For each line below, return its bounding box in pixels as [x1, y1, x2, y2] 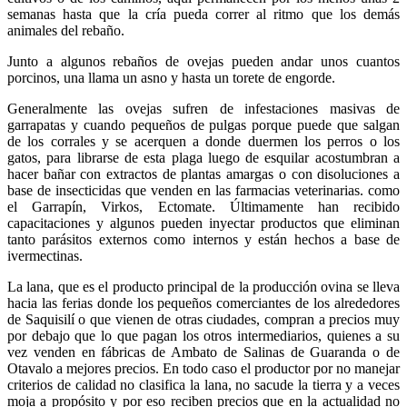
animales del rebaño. [7, 23, 124, 39]
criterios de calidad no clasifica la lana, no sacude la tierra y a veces [7, 377, 400, 393]
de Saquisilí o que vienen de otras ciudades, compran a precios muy [7, 312, 400, 328]
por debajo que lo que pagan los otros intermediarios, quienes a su [7, 328, 400, 344]
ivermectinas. [7, 248, 83, 264]
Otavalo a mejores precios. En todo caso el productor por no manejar [7, 361, 400, 377]
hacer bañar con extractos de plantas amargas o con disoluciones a [7, 166, 400, 183]
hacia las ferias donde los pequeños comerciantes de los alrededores [7, 295, 400, 312]
